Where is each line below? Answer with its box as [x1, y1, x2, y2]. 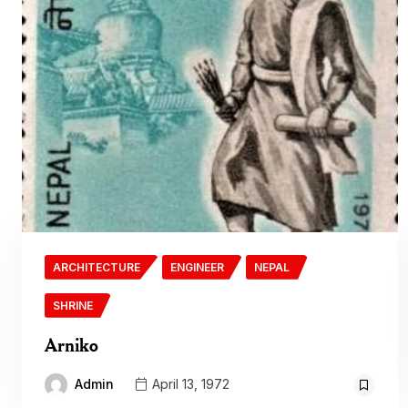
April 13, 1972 [148, 376, 229, 392]
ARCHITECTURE [53, 260, 140, 274]
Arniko [45, 332, 98, 356]
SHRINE [53, 298, 93, 312]
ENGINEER [170, 260, 224, 274]
